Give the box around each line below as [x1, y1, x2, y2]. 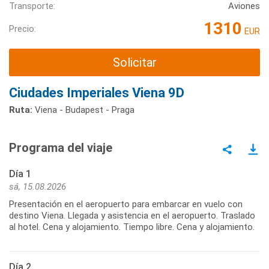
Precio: [9, 23, 36, 34]
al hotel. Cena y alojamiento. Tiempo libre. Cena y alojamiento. [9, 221, 255, 232]
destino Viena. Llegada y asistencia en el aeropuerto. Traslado [9, 210, 255, 221]
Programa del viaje [9, 140, 112, 155]
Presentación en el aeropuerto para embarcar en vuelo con [9, 198, 243, 210]
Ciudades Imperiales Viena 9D [9, 85, 184, 100]
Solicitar [112, 55, 157, 70]
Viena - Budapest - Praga [32, 104, 134, 115]
